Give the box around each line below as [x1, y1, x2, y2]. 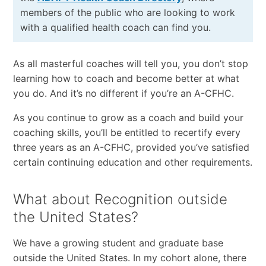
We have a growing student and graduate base [12, 236, 223, 249]
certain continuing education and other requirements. [12, 156, 252, 168]
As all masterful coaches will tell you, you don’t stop [12, 57, 248, 69]
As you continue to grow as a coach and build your [12, 111, 243, 123]
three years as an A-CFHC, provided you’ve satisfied [12, 141, 249, 153]
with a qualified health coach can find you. [20, 21, 211, 33]
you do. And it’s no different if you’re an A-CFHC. [12, 87, 234, 99]
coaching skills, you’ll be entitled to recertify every [12, 126, 240, 138]
